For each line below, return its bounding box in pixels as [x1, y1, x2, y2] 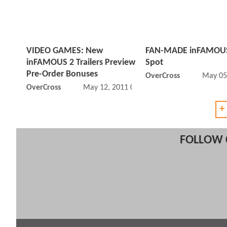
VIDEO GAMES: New [26, 46, 103, 56]
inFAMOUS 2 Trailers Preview [26, 58, 135, 68]
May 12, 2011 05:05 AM [83, 84, 162, 92]
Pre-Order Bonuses [26, 69, 98, 80]
